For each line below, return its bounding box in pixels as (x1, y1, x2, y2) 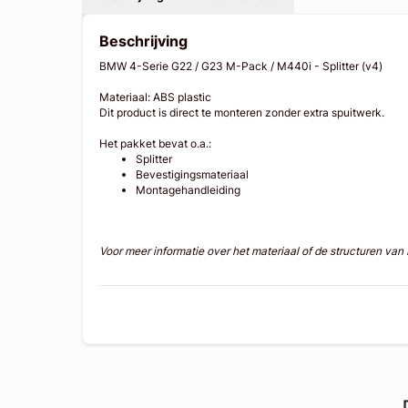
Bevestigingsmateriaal (136, 168, 250, 182)
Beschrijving (99, 32, 189, 51)
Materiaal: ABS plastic (99, 90, 212, 105)
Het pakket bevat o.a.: (99, 137, 212, 151)
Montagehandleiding (136, 183, 241, 198)
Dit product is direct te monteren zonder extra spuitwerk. (99, 106, 385, 120)
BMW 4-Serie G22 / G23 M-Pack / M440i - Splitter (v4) (99, 59, 383, 74)
